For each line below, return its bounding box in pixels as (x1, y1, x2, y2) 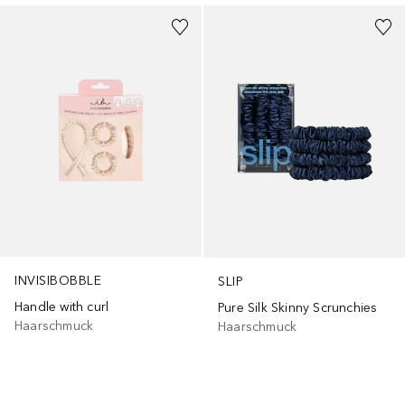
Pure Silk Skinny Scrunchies (218, 300, 378, 316)
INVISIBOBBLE (14, 273, 101, 289)
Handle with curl (14, 299, 109, 316)
